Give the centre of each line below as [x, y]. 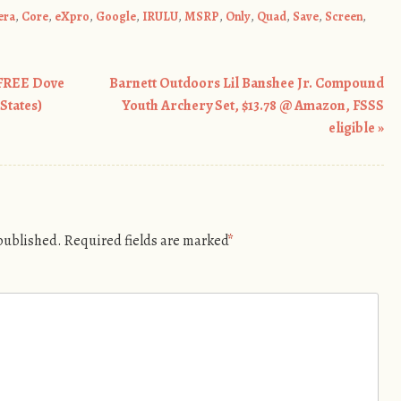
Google [116, 16]
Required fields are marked [147, 241]
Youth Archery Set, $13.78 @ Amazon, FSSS [253, 106]
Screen [344, 16]
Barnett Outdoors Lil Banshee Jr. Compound [247, 84]
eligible [354, 128]
